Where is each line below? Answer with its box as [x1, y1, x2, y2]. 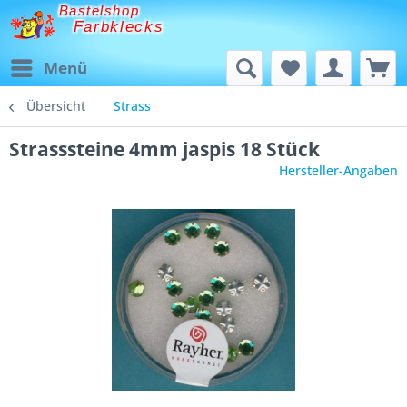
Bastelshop [58, 3, 140, 19]
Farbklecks [73, 18, 164, 36]
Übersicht [26, 97, 85, 114]
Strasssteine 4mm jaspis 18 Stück [9, 136, 320, 162]
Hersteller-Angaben [279, 162, 398, 179]
